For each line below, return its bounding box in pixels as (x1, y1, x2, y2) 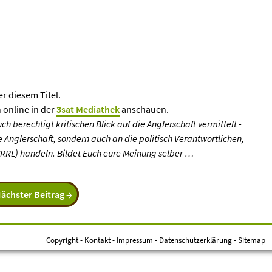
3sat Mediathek (56, 103, 120, 115)
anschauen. (120, 103, 169, 115)
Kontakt (84, 234, 110, 245)
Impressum (117, 234, 153, 245)
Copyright (46, 234, 78, 245)
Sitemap (238, 234, 265, 245)
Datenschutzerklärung (159, 234, 232, 245)
